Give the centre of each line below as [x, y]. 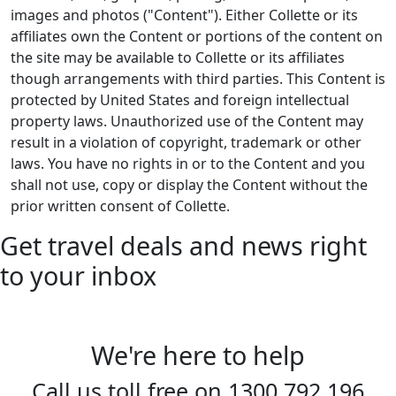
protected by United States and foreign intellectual [180, 100]
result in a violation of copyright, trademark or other [186, 142]
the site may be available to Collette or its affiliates [178, 57]
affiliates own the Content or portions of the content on [197, 36]
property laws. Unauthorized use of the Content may [187, 121]
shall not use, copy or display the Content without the [189, 185]
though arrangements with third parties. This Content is [198, 79]
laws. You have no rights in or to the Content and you [188, 164]
